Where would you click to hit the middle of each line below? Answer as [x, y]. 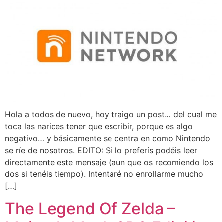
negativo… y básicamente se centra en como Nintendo [108, 139]
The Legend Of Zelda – [90, 208]
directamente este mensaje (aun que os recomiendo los [109, 162]
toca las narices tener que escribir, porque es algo [99, 127]
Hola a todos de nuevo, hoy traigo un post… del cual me [111, 115]
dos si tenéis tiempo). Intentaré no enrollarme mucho [104, 174]
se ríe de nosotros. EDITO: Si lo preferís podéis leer [101, 150]
